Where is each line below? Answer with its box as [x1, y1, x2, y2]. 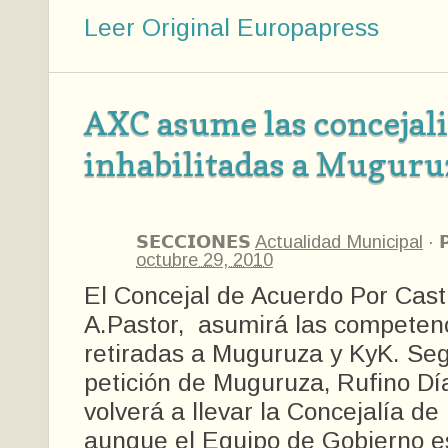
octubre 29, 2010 [136, 249, 273, 270]
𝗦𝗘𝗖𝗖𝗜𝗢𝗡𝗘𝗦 [136, 231, 255, 252]
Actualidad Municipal [255, 231, 423, 252]
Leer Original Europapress [84, 14, 379, 41]
